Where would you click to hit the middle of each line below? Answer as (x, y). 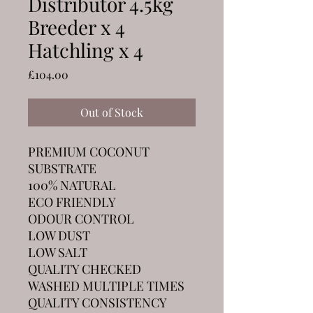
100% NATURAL (72, 185)
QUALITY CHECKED (85, 269)
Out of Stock (112, 112)
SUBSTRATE (62, 168)
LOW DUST (59, 235)
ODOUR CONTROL (81, 218)
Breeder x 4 (77, 27)
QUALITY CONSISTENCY (97, 302)
